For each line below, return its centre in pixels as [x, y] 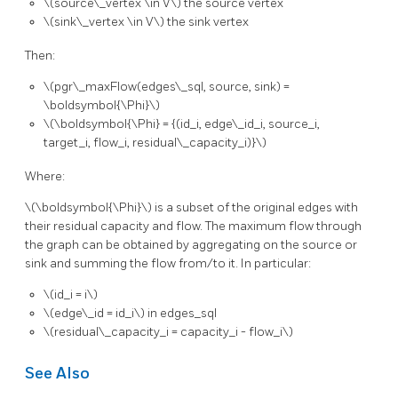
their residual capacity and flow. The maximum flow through [193, 226]
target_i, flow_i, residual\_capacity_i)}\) [155, 143]
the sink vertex [208, 22]
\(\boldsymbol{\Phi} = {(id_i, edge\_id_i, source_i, [182, 124]
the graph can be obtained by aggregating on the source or [191, 244]
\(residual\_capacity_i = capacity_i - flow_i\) [168, 331]
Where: [45, 176]
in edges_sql [182, 313]
